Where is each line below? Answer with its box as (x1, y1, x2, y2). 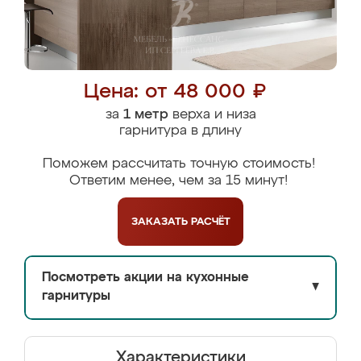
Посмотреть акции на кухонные (42, 272, 249, 284)
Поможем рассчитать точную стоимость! (42, 157, 315, 171)
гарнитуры (42, 290, 110, 303)
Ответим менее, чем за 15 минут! (69, 174, 288, 188)
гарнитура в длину (119, 124, 242, 138)
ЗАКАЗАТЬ (131, 216, 191, 227)
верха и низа (168, 108, 256, 122)
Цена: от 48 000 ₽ (83, 82, 266, 102)
